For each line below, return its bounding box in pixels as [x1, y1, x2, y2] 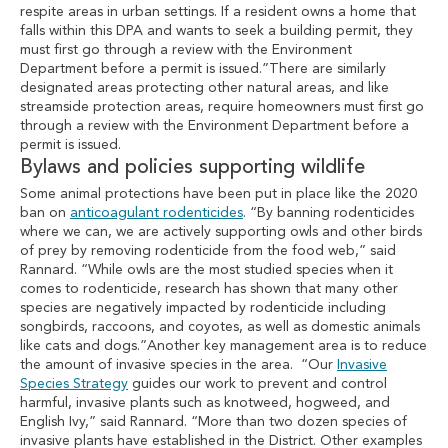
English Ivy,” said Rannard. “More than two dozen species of [20, 415, 407, 429]
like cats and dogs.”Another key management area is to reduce [20, 339, 427, 353]
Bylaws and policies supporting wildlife [20, 158, 365, 178]
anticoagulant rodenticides [70, 206, 243, 220]
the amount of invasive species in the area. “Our [20, 358, 337, 372]
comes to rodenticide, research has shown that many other [20, 282, 398, 296]
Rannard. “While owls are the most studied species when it [20, 263, 393, 277]
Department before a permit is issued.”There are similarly [20, 62, 386, 76]
